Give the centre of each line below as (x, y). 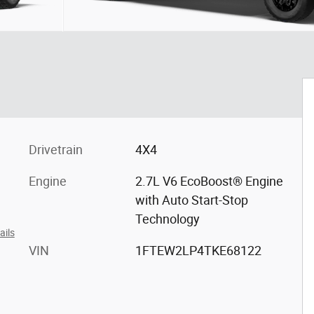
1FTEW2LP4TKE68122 (198, 251)
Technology (167, 219)
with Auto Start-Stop (191, 200)
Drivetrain (56, 150)
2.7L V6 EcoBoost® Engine (209, 181)
